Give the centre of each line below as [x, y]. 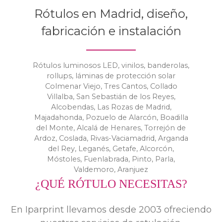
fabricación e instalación [111, 31]
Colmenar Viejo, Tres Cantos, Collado [111, 86]
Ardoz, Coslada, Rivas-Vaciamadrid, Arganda [111, 139]
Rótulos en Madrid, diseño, [111, 14]
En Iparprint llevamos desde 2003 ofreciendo [111, 210]
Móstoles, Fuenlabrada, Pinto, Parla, [111, 159]
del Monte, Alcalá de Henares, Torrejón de [111, 128]
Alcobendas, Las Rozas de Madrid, [111, 107]
